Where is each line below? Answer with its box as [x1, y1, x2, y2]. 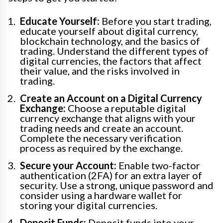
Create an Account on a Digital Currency [20, 92, 202, 105]
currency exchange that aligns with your [20, 112, 196, 124]
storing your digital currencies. [20, 199, 157, 212]
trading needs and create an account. [20, 122, 183, 134]
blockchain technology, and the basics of [20, 35, 200, 47]
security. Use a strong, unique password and [20, 179, 214, 192]
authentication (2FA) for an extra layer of [20, 169, 202, 182]
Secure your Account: [20, 159, 116, 172]
